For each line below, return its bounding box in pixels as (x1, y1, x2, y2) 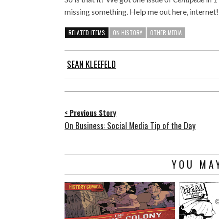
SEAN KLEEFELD (67, 58, 116, 71)
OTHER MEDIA (150, 28, 182, 37)
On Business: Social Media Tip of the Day (65, 119, 196, 132)
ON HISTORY (113, 28, 142, 37)
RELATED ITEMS (68, 28, 105, 37)
